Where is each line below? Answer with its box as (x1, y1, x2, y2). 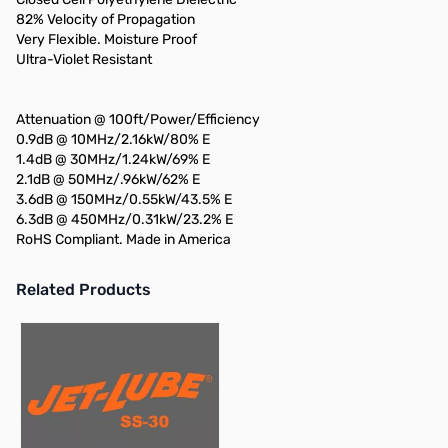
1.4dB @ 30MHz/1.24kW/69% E (16, 151, 210, 168)
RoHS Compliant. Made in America (16, 231, 231, 248)
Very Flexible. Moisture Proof (16, 31, 197, 48)
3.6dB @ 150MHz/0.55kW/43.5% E (16, 191, 232, 208)
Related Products (16, 280, 151, 299)
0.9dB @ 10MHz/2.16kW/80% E (16, 131, 210, 148)
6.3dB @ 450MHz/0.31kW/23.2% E (16, 211, 233, 228)
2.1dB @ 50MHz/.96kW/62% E (16, 171, 200, 188)
